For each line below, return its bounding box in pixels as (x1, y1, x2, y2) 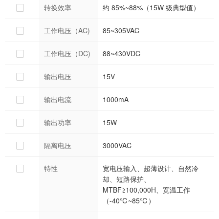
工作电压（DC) (44, 48, 90, 58)
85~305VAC (103, 25, 139, 35)
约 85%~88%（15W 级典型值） (103, 2, 200, 12)
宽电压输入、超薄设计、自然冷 (103, 163, 198, 173)
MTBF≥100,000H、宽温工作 (103, 184, 190, 195)
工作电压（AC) (44, 25, 90, 35)
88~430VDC (103, 48, 140, 58)
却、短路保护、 (103, 174, 151, 184)
